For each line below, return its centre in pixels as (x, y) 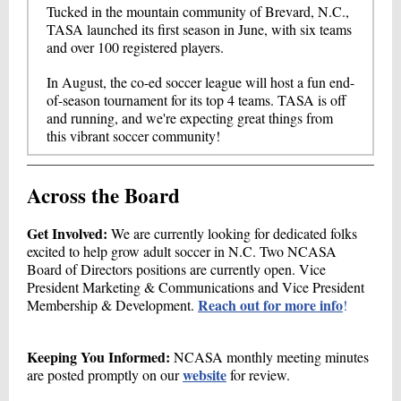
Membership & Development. (112, 305)
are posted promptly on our (105, 375)
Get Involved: (69, 233)
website (205, 375)
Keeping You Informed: (100, 357)
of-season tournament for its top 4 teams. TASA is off (196, 100)
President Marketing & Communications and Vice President (196, 287)
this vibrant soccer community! (133, 136)
